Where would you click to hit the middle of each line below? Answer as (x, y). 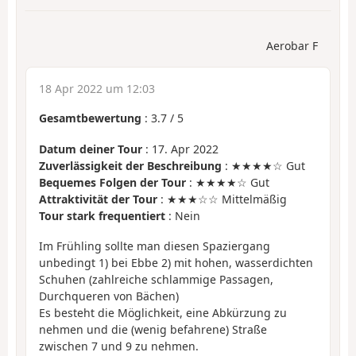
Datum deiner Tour (91, 149)
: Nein (183, 215)
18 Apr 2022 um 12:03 (97, 89)
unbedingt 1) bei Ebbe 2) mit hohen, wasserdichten (176, 263)
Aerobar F (292, 46)
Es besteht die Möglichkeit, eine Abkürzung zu (163, 313)
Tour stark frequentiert (102, 215)
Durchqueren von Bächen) (109, 296)
